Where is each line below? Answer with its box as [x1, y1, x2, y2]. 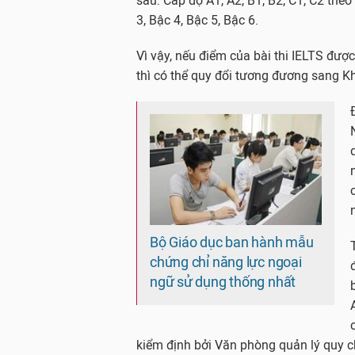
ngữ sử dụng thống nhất [150, 273, 296, 291]
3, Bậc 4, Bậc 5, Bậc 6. [136, 13, 258, 28]
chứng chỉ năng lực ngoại [150, 254, 302, 271]
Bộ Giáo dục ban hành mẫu [150, 234, 314, 251]
